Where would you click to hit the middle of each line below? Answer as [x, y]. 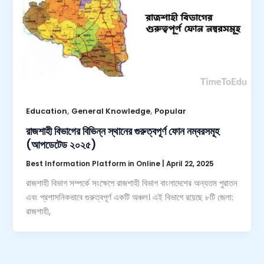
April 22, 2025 [190, 164]
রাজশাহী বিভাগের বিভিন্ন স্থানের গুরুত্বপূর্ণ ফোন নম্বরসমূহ [123, 131]
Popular [171, 111]
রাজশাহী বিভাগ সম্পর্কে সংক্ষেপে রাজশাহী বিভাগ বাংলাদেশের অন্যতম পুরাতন [132, 183]
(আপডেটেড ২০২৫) [62, 145]
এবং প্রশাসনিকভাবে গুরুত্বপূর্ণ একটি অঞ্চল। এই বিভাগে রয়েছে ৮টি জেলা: [130, 197]
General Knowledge [111, 111]
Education [47, 111]
